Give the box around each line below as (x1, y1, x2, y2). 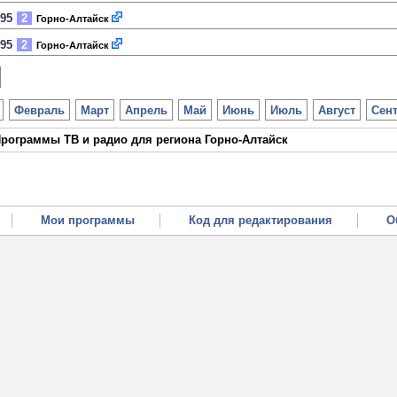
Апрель (125, 104, 167, 117)
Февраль (14, 104, 65, 117)
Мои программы (41, 214, 135, 227)
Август (318, 104, 355, 117)
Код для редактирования (189, 214, 332, 227)
